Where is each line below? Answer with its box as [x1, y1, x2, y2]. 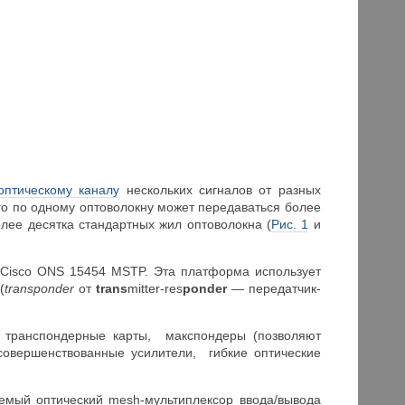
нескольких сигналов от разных [119, 183, 321, 198]
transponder [5, 281, 75, 297]
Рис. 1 [271, 217, 309, 232]
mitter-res [127, 281, 184, 297]
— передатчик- [231, 281, 321, 297]
